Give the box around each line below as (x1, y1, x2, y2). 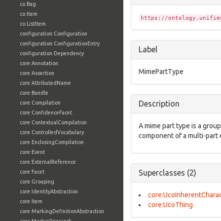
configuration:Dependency (20, 50, 84, 56)
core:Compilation (20, 100, 61, 106)
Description (139, 99, 180, 108)
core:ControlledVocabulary (20, 129, 84, 135)
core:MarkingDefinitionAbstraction (20, 208, 104, 214)
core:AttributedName (20, 80, 71, 86)
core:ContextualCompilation (20, 119, 87, 125)
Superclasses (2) (139, 168, 196, 177)
